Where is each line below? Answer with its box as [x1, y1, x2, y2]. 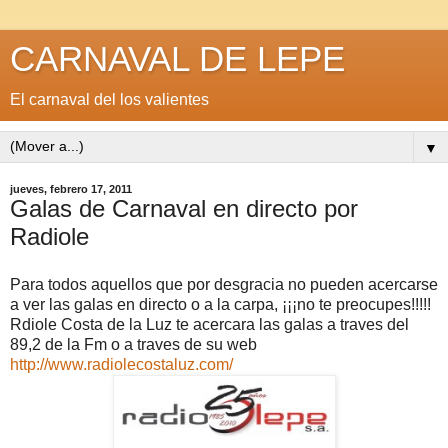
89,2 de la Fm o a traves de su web [10, 335, 257, 353]
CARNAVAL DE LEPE [10, 40, 345, 78]
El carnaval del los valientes [10, 91, 209, 108]
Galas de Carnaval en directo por [10, 195, 358, 222]
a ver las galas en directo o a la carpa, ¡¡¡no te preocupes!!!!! [10, 295, 431, 313]
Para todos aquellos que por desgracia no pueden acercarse [10, 275, 438, 293]
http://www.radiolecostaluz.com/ [10, 355, 233, 373]
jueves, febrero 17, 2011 [10, 183, 132, 195]
